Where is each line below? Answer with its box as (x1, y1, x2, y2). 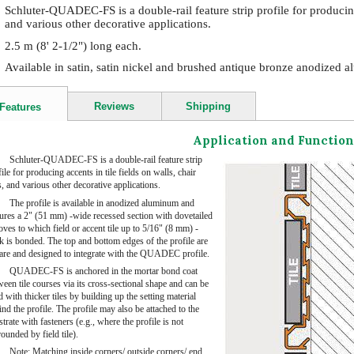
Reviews (94, 100, 134, 112)
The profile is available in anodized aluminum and (9, 197, 194, 209)
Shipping (186, 100, 231, 112)
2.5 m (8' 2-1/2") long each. (4, 39, 141, 52)
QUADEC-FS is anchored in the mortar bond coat (9, 265, 198, 277)
